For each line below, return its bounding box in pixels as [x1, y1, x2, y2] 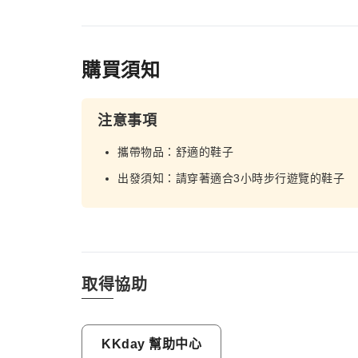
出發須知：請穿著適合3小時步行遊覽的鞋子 [117, 172, 344, 185]
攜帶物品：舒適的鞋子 [117, 145, 233, 158]
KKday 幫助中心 [101, 337, 201, 351]
